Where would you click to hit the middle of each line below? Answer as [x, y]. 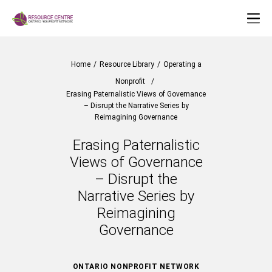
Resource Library [127, 64]
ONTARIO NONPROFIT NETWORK [136, 267]
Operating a [182, 64]
